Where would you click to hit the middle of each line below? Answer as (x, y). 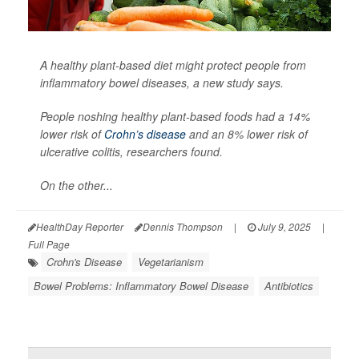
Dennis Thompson (183, 226)
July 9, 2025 (283, 226)
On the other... (77, 185)
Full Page (49, 244)
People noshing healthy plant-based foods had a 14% (175, 116)
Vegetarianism (171, 261)
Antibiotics (289, 285)
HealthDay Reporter (80, 226)
